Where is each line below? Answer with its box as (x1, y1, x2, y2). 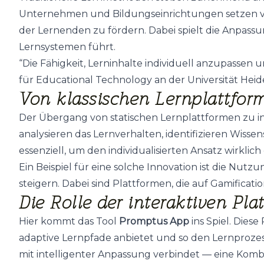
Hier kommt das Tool (19, 215, 119, 227)
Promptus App (119, 215, 189, 227)
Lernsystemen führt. (19, 41, 115, 52)
